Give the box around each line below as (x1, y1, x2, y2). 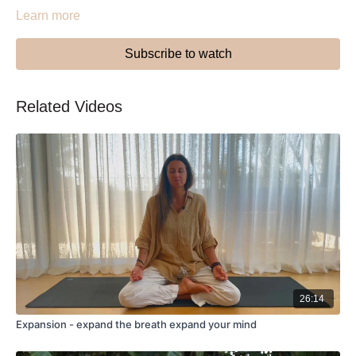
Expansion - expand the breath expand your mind (16, 318, 257, 331)
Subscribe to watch (124, 46, 232, 60)
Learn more (16, 8, 80, 22)
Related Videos (16, 97, 122, 115)
